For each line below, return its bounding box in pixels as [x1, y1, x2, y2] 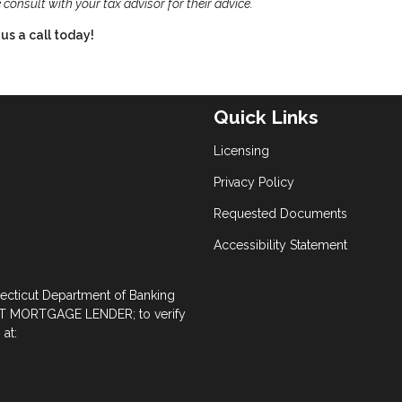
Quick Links [214, 106, 319, 129]
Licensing [214, 144, 269, 158]
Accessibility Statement [214, 238, 347, 252]
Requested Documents [214, 206, 347, 221]
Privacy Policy [214, 175, 294, 189]
